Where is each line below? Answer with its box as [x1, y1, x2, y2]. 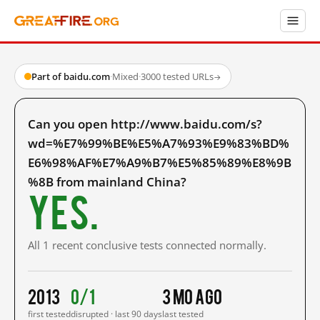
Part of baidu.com [31, 70, 110, 83]
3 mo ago [162, 285, 223, 306]
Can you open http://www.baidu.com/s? [28, 116, 262, 132]
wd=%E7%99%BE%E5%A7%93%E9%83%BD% [28, 135, 289, 151]
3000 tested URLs [141, 70, 214, 83]
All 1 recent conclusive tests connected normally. [28, 238, 266, 252]
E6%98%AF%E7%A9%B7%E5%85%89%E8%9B [28, 154, 291, 171]
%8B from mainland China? [28, 174, 186, 190]
